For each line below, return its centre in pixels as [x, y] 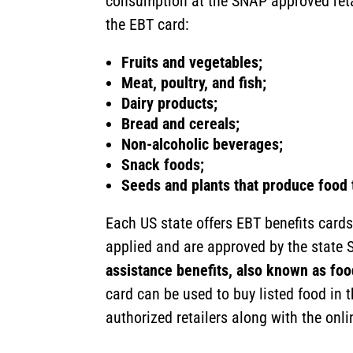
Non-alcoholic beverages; [203, 144]
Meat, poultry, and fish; [194, 82]
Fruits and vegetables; [192, 62]
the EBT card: [148, 24]
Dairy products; [170, 103]
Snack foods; [163, 164]
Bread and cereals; [181, 123]
